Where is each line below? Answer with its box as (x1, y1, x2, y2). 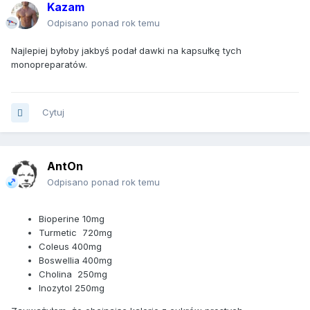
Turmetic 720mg (39, 227, 112, 239)
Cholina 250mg (39, 268, 107, 280)
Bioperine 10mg (39, 213, 107, 225)
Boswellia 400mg (39, 255, 112, 266)
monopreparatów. (11, 59, 87, 71)
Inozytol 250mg (39, 282, 104, 294)
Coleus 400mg (39, 241, 102, 253)
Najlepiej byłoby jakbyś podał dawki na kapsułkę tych (11, 45, 241, 57)
